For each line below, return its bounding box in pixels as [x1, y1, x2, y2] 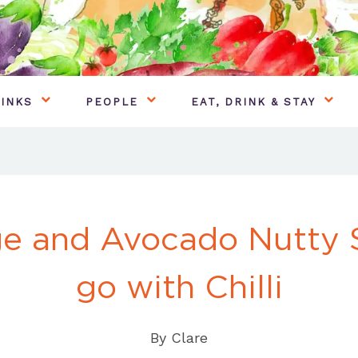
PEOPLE [86, 95, 138, 108]
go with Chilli [75, 267, 283, 306]
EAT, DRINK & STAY [191, 95, 316, 108]
